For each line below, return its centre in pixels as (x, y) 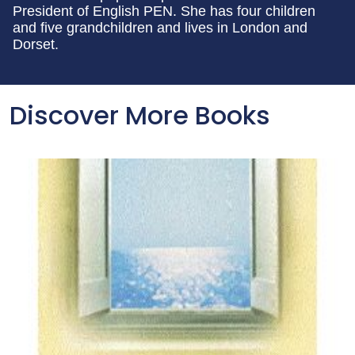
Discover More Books (140, 115)
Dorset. (36, 44)
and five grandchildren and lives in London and (160, 28)
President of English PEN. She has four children (164, 11)
